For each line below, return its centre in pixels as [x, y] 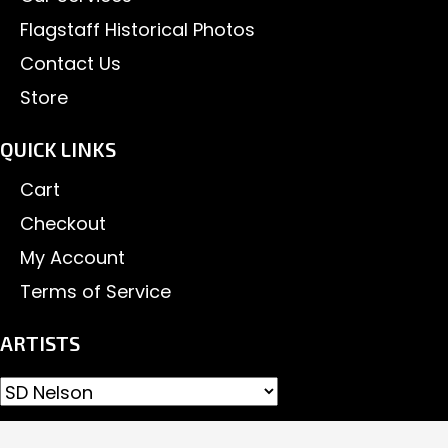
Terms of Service [95, 291]
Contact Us [70, 63]
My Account [72, 257]
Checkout [63, 223]
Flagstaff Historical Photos [137, 29]
